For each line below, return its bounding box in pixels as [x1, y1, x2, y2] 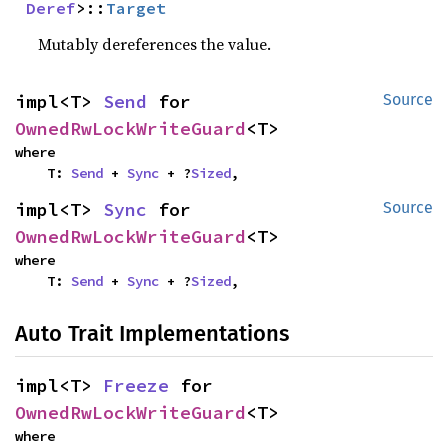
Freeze [103, 374, 169, 397]
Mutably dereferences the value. [38, 33, 272, 55]
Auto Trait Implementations [15, 320, 289, 347]
